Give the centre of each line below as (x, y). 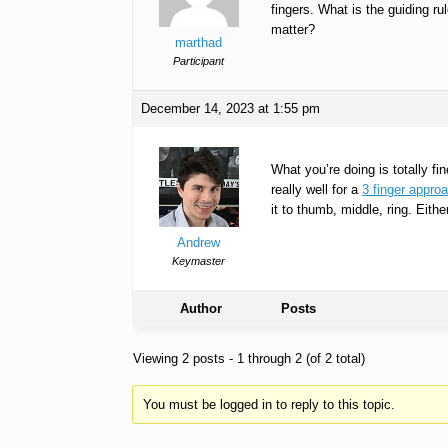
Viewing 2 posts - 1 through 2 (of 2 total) (249, 359)
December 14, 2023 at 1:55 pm (230, 109)
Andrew (198, 243)
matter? (293, 30)
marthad (198, 43)
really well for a (316, 190)
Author (201, 309)
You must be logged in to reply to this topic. (268, 404)
